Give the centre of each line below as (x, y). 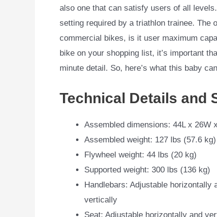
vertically (101, 200)
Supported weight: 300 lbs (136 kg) (147, 170)
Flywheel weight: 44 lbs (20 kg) (140, 155)
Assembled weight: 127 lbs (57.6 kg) (150, 139)
